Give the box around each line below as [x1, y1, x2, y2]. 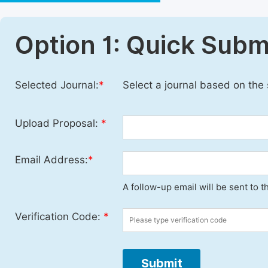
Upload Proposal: [15, 117, 101, 129]
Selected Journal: [15, 79, 99, 91]
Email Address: [15, 154, 88, 166]
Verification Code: [15, 211, 103, 223]
